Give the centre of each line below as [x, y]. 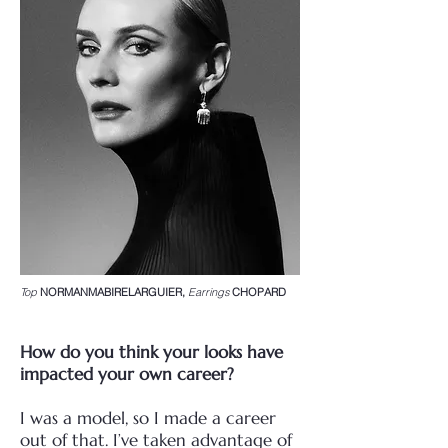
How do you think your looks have [151, 352]
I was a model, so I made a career [148, 418]
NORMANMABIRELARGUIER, [112, 292]
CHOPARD [259, 292]
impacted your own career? [127, 374]
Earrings [210, 292]
